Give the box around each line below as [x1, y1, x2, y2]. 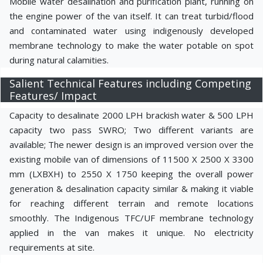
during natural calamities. [9, 54, 109, 66]
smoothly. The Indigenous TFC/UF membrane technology [9, 212, 254, 224]
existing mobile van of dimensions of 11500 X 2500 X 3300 [9, 153, 254, 165]
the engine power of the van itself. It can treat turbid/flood [9, 10, 254, 22]
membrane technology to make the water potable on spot [9, 39, 254, 51]
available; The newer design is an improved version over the [9, 139, 254, 150]
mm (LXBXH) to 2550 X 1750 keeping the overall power [9, 168, 254, 180]
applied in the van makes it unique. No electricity [9, 227, 254, 238]
